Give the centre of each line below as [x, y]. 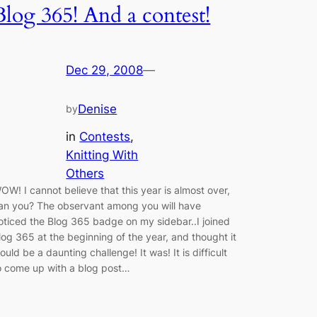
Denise [98, 109]
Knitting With [102, 155]
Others [85, 173]
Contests [105, 136]
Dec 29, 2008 [105, 70]
